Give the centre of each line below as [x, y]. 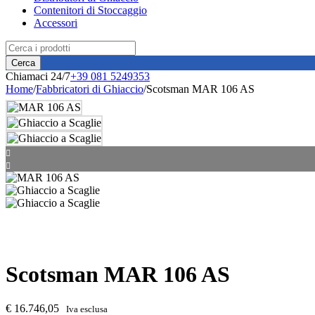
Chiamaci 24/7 [38, 76]
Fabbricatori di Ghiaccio [90, 89]
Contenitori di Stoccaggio [90, 10]
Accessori [56, 23]
